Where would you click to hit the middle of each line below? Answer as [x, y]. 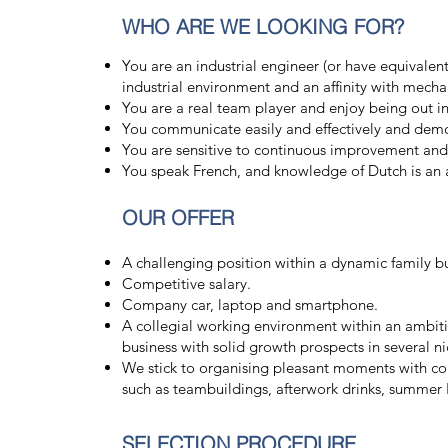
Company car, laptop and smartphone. [251, 304]
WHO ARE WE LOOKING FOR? [262, 26]
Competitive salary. [186, 283]
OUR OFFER [177, 217]
